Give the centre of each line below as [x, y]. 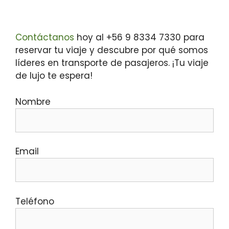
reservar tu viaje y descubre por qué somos [112, 50]
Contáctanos [45, 37]
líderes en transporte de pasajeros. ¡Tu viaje [112, 63]
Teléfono [35, 201]
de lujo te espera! [54, 76]
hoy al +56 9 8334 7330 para [139, 37]
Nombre [33, 101]
